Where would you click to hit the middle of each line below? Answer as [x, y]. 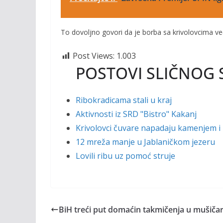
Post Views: [94, 56]
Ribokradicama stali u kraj [124, 100]
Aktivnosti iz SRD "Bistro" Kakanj [136, 114]
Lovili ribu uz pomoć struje [125, 156]
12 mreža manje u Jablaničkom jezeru [145, 142]
